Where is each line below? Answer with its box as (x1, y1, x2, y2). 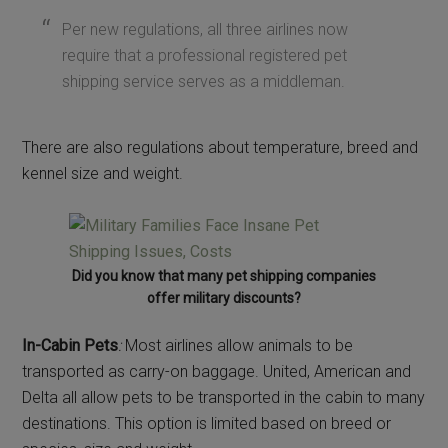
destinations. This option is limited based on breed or (22, 413, 392, 433)
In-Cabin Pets (22, 335, 119, 355)
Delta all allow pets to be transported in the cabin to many (22, 387, 426, 407)
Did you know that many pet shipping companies (72, 267, 376, 284)
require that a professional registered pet (62, 45, 348, 65)
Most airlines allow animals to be (121, 335, 354, 355)
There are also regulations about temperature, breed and (22, 137, 419, 157)
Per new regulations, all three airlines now (62, 19, 349, 39)
